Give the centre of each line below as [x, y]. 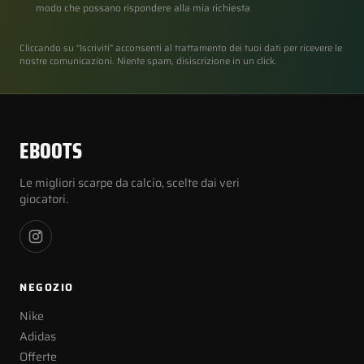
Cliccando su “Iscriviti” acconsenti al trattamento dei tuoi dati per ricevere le [181, 48]
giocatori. [44, 199]
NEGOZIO [47, 287]
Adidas [38, 336]
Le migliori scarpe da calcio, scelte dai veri [130, 183]
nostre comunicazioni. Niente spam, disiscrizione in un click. [148, 61]
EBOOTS [51, 151]
